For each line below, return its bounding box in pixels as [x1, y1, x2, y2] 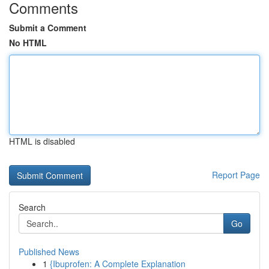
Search [19, 201, 46, 213]
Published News [19, 246, 79, 258]
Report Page [212, 169, 260, 181]
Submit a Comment [9, 22, 86, 34]
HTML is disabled [9, 135, 75, 147]
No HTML [9, 37, 47, 49]
